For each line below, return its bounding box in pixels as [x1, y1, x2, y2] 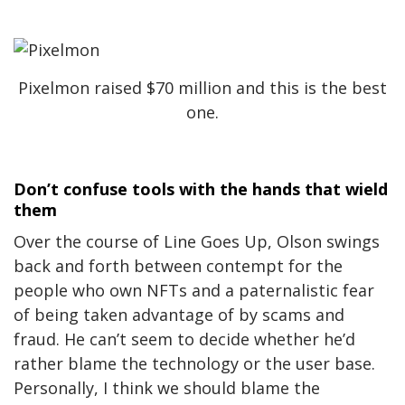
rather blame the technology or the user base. [14, 352, 375, 374]
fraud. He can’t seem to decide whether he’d [14, 327, 355, 350]
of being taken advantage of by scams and [14, 303, 344, 325]
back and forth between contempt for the [14, 254, 343, 277]
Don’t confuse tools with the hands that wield [14, 177, 388, 200]
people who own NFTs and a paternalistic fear [14, 278, 374, 301]
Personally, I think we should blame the [14, 376, 320, 399]
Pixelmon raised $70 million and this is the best [18, 76, 387, 99]
